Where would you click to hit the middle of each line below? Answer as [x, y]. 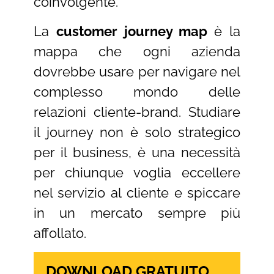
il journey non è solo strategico [137, 132]
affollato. [60, 233]
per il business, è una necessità [137, 152]
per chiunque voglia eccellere [137, 172]
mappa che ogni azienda [137, 51]
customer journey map [135, 31]
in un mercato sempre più [137, 213]
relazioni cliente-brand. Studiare [137, 112]
